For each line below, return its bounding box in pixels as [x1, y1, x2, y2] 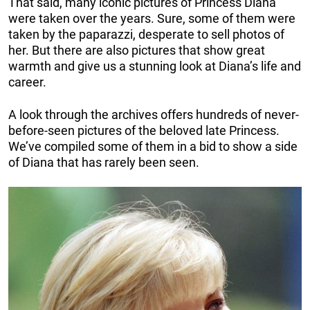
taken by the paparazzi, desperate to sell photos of [8, 27, 284, 42]
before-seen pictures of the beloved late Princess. [8, 123, 280, 138]
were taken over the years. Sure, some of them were [8, 11, 295, 26]
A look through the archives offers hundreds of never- [8, 107, 299, 122]
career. [8, 75, 46, 90]
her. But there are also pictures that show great [8, 43, 265, 58]
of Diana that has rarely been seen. [8, 155, 199, 170]
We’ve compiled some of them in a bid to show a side [8, 139, 298, 154]
